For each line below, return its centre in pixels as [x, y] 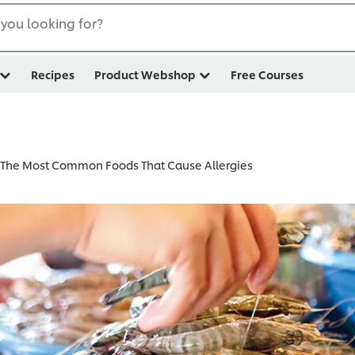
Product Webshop [145, 74]
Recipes [53, 74]
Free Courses [267, 74]
